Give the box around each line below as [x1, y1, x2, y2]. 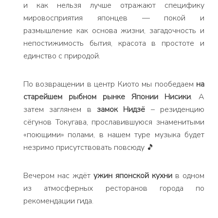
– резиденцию [145, 104, 205, 115]
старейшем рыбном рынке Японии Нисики [23, 91, 191, 102]
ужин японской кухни [93, 170, 172, 181]
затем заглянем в [23, 104, 97, 115]
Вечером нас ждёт [23, 170, 93, 181]
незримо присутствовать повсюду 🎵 [23, 142, 154, 153]
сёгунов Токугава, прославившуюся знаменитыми [23, 117, 204, 127]
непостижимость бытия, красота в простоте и [23, 38, 204, 49]
